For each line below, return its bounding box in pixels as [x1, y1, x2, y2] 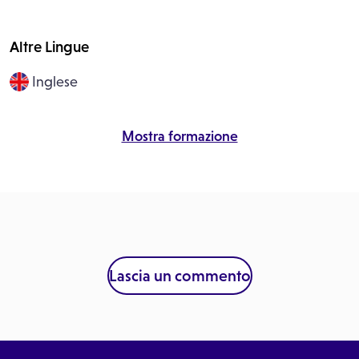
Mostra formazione [121, 128, 238, 144]
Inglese [29, 74, 78, 90]
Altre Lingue [10, 38, 89, 55]
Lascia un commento [108, 267, 251, 284]
